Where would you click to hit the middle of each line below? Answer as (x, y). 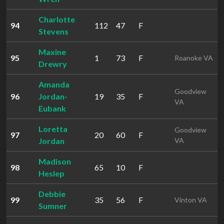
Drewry (53, 64)
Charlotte (57, 19)
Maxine (52, 52)
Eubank (52, 108)
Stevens (53, 31)
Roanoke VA (194, 58)
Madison (55, 161)
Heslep (51, 173)
